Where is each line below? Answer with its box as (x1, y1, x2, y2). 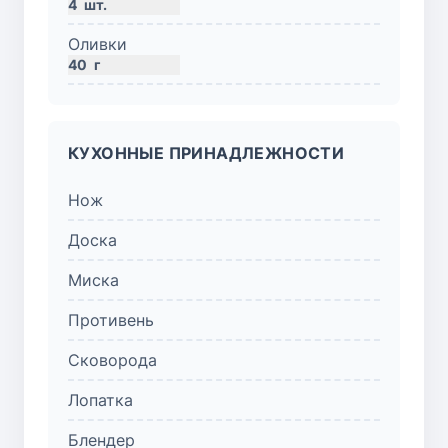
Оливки (68, 33, 127, 54)
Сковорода (68, 349, 157, 370)
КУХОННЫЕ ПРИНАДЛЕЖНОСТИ (68, 142, 345, 163)
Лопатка (68, 389, 133, 410)
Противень (68, 309, 154, 330)
